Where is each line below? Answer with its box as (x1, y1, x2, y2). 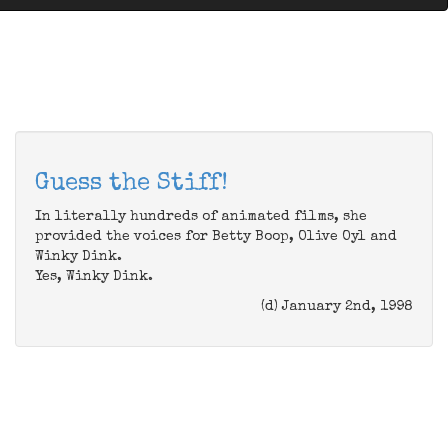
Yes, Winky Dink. (35, 270, 153, 284)
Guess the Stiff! (35, 172, 228, 196)
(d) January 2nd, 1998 (261, 300, 413, 314)
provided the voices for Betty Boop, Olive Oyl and (35, 230, 397, 244)
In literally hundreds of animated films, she (35, 210, 367, 224)
